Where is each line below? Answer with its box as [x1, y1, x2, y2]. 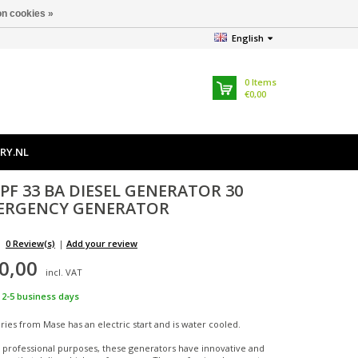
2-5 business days [2, 290, 80, 303]
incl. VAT [46, 266, 83, 279]
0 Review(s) [6, 237, 55, 250]
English [232, 32, 264, 44]
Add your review [66, 237, 137, 250]
